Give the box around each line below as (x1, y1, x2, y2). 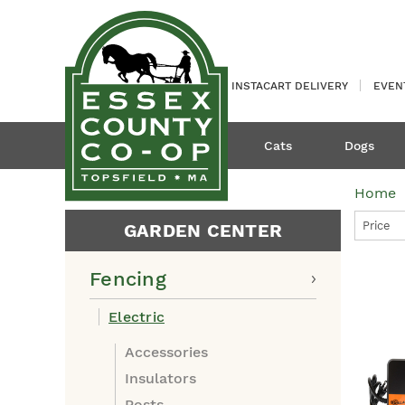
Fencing (89, 268, 166, 290)
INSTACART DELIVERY (231, 80, 348, 92)
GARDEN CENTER (123, 220, 283, 241)
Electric (108, 308, 165, 325)
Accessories (125, 344, 208, 361)
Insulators (125, 370, 196, 387)
